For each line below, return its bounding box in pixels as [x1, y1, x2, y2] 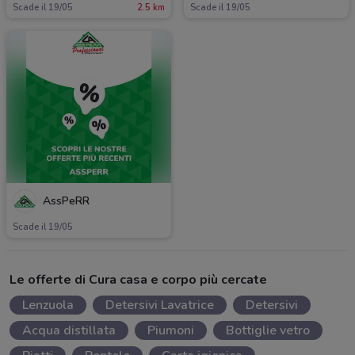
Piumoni [147, 321, 194, 339]
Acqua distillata [22, 321, 116, 339]
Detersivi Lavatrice [105, 296, 214, 314]
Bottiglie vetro [226, 321, 310, 339]
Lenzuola [22, 296, 74, 314]
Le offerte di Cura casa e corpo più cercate [10, 270, 267, 288]
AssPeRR [43, 193, 90, 208]
